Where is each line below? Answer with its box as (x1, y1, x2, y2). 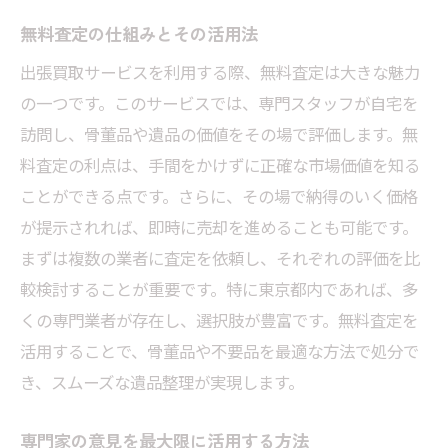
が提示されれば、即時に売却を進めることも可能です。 (20, 215, 418, 240)
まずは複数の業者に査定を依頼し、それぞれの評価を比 (20, 246, 420, 271)
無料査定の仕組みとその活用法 (20, 21, 258, 47)
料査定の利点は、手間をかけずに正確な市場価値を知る (20, 153, 420, 178)
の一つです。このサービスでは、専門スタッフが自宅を (20, 91, 418, 116)
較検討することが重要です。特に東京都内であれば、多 (20, 277, 418, 302)
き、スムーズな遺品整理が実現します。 (20, 370, 304, 395)
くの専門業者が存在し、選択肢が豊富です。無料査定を (20, 308, 418, 333)
